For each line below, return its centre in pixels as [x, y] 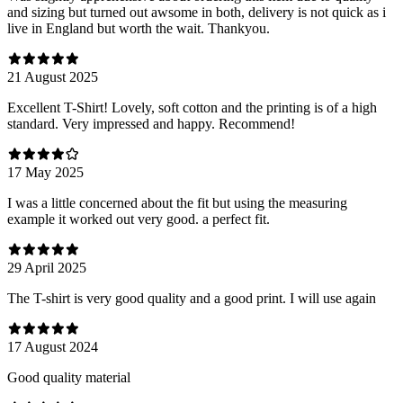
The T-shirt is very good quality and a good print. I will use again [192, 298]
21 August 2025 [53, 76]
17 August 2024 [53, 346]
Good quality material [69, 377]
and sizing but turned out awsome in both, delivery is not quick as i [197, 12]
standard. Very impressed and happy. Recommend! [151, 123]
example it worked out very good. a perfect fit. [139, 219]
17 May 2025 [45, 172]
